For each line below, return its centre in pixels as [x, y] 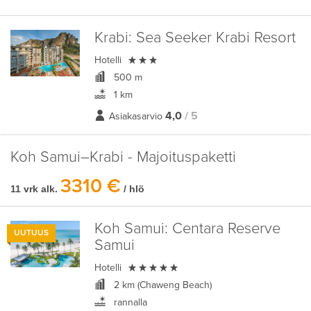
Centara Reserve [224, 229]
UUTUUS [31, 233]
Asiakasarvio [135, 116]
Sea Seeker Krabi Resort [213, 38]
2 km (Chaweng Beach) [161, 285]
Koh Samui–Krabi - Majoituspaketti [123, 157]
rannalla [129, 302]
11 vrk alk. [34, 189]
